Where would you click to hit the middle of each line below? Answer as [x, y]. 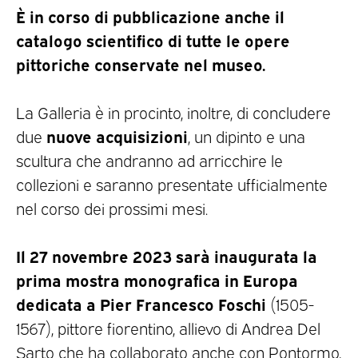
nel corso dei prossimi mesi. [112, 208]
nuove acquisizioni [117, 136]
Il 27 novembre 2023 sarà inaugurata [159, 256]
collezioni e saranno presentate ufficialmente [172, 184]
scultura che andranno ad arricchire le [149, 160]
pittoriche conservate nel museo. [141, 64]
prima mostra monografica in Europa [157, 280]
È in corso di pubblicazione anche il [150, 16]
